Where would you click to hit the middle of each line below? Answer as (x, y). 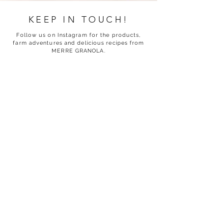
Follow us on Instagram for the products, (79, 35)
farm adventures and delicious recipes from (79, 43)
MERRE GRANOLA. (79, 51)
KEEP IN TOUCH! (79, 20)
